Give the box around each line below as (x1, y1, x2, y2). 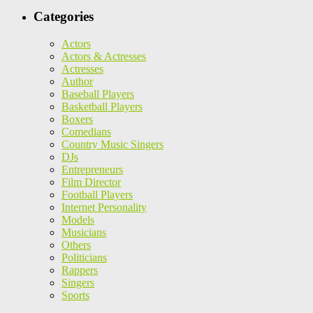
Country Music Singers (61, 138, 163, 150)
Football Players (61, 188, 133, 201)
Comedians (61, 125, 111, 138)
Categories (34, 8, 94, 24)
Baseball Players (61, 87, 134, 100)
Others (61, 238, 91, 251)
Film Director (61, 175, 121, 188)
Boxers (61, 112, 93, 125)
